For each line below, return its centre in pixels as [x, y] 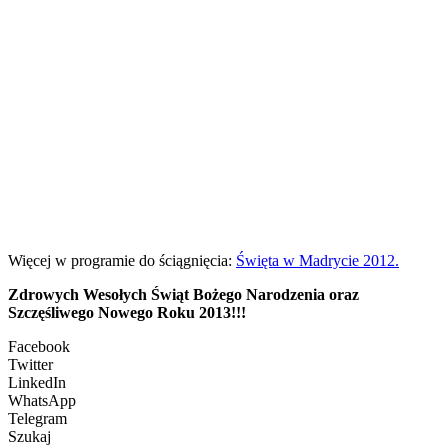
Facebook [39, 346]
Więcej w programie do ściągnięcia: [122, 260]
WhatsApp [42, 400]
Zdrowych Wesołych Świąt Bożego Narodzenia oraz [183, 294]
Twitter [30, 364]
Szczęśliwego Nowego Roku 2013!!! [127, 312]
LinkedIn [37, 382]
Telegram [37, 418]
